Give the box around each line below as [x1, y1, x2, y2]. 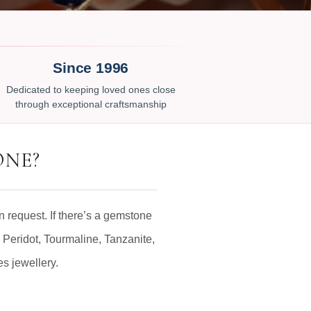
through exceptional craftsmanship [15, 99, 167, 110]
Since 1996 [53, 60, 129, 76]
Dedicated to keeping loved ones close [6, 85, 176, 95]
